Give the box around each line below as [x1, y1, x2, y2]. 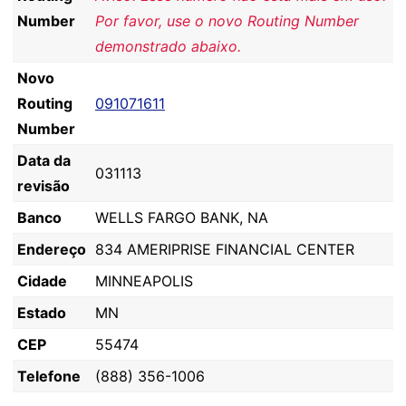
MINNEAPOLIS [95, 272, 193, 290]
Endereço [17, 240, 86, 258]
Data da [17, 151, 71, 169]
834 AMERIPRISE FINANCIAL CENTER [95, 240, 354, 258]
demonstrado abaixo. [95, 37, 241, 55]
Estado [17, 304, 66, 322]
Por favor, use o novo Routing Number [95, 12, 359, 30]
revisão [17, 177, 70, 195]
